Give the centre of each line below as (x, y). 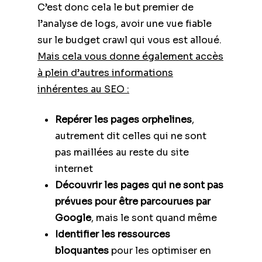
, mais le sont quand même (154, 218)
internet (74, 168)
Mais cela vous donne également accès (130, 56)
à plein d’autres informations (105, 73)
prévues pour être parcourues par (133, 201)
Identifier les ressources (113, 234)
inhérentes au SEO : (83, 89)
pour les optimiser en (160, 250)
